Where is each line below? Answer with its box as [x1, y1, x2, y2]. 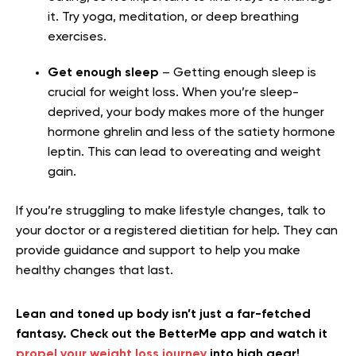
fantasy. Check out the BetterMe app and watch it [16, 327, 327, 341]
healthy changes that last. [16, 264, 173, 277]
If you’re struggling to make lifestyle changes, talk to [16, 204, 326, 218]
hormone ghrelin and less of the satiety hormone [48, 126, 335, 139]
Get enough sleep [48, 66, 159, 79]
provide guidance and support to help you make [16, 244, 300, 257]
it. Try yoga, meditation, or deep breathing [48, 10, 299, 24]
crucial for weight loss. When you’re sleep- [48, 86, 299, 99]
